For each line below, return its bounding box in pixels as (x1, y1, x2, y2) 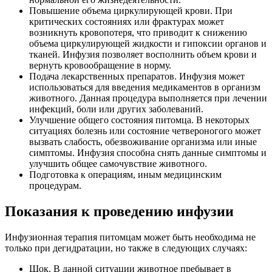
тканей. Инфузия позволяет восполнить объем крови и (29, 49, 257, 59)
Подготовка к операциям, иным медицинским (29, 169, 222, 180)
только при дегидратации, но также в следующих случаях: (5, 242, 247, 253)
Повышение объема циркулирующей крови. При (29, 5, 233, 16)
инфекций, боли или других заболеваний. (29, 103, 203, 114)
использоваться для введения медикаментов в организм (29, 81, 260, 92)
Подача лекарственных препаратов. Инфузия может (29, 70, 245, 81)
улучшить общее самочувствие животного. (29, 158, 207, 169)
